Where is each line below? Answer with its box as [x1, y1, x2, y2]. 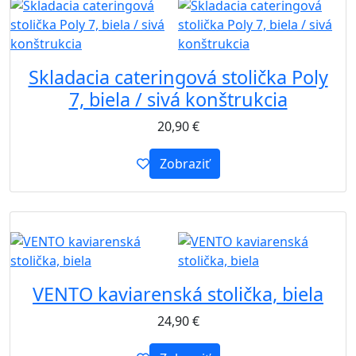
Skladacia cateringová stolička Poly [28, 64, 328, 91]
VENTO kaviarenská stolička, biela [33, 281, 323, 307]
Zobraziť [159, 155, 210, 173]
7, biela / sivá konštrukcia [68, 87, 288, 113]
